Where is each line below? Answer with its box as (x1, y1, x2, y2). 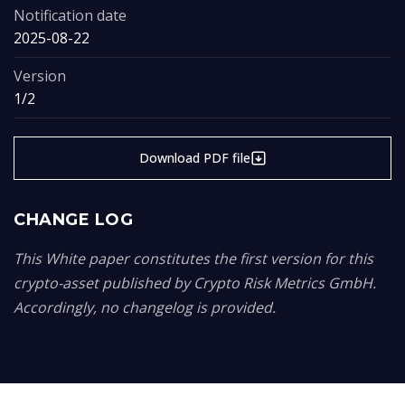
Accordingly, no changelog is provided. (14, 297, 276, 317)
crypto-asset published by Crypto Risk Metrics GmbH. (14, 273, 376, 293)
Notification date (14, 5, 127, 25)
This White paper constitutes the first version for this (14, 249, 373, 268)
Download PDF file (138, 149, 250, 166)
